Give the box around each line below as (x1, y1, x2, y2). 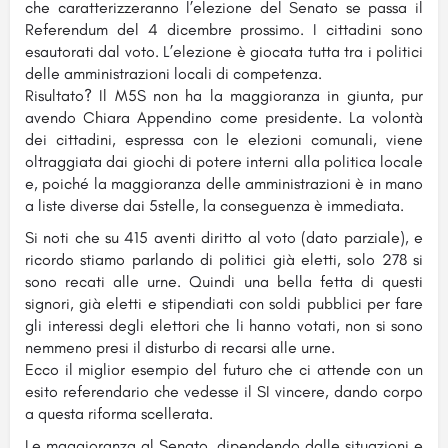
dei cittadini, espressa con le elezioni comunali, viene (25, 129, 423, 149)
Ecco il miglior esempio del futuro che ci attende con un (25, 359, 423, 379)
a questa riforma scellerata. (25, 403, 213, 423)
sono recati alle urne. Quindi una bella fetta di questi (25, 271, 423, 291)
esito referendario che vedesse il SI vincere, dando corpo (25, 381, 423, 401)
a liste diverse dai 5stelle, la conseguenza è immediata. (25, 195, 404, 215)
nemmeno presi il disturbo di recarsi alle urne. (25, 337, 335, 357)
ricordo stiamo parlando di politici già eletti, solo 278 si (25, 249, 423, 269)
